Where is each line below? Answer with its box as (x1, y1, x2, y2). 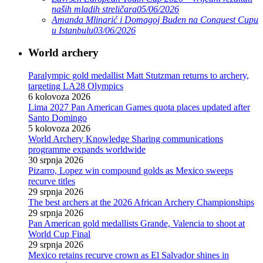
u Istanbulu (52, 25, 93, 35)
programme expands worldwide (28, 144, 146, 155)
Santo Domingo (28, 113, 87, 123)
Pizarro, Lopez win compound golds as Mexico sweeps (28, 166, 233, 176)
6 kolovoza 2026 (28, 92, 90, 102)
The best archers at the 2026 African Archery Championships (28, 197, 254, 208)
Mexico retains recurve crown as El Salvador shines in (28, 250, 229, 261)
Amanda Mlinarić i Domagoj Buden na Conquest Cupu (52, 14, 258, 25)
